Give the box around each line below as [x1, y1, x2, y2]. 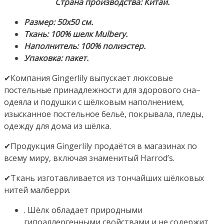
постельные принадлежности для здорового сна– [4, 84, 200, 95]
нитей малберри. [4, 184, 70, 195]
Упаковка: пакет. [24, 52, 88, 63]
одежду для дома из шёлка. [4, 120, 111, 131]
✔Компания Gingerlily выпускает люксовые [4, 72, 173, 83]
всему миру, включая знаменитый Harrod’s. [4, 152, 174, 163]
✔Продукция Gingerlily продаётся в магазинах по [4, 140, 197, 151]
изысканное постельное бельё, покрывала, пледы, [4, 108, 203, 119]
